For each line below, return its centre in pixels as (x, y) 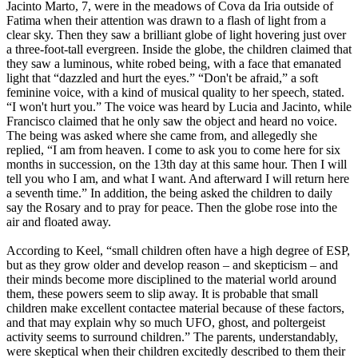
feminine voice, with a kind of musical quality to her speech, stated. (175, 93)
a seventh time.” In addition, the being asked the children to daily (169, 193)
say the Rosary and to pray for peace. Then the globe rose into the (172, 208)
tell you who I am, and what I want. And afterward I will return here (178, 179)
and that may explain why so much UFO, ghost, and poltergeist (166, 323)
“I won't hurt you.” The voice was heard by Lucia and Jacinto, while (179, 107)
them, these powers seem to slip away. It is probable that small (162, 294)
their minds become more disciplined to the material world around (171, 280)
